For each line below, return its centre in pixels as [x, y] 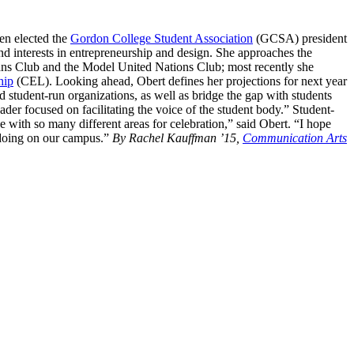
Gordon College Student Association [162, 38]
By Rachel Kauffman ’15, [177, 137]
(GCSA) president [300, 38]
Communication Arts [295, 137]
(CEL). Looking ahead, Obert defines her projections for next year [180, 81]
